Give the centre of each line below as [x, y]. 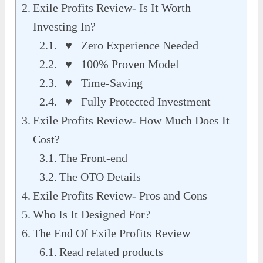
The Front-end [94, 158]
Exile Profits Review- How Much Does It [131, 121]
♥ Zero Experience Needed [129, 45]
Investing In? [65, 27]
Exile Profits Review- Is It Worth [112, 8]
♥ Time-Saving [101, 83]
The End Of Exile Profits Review [113, 233]
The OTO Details [100, 177]
